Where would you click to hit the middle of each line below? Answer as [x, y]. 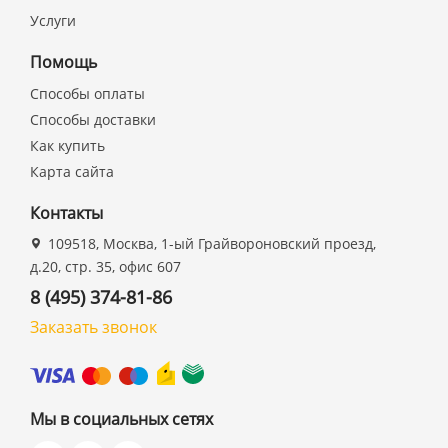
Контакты [67, 213]
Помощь [64, 62]
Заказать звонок [94, 327]
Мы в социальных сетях [122, 419]
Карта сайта [72, 171]
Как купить [68, 145]
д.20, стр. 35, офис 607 [106, 266]
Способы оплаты [88, 93]
